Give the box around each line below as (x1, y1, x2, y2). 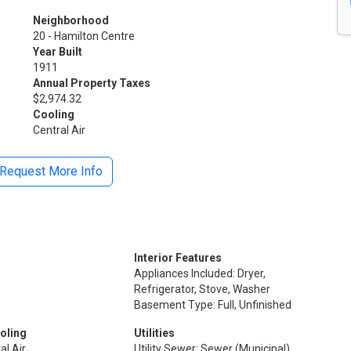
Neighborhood (33, 13, 109, 27)
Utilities (134, 326, 175, 339)
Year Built (33, 45, 82, 58)
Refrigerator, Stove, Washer (134, 282, 271, 295)
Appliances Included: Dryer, (134, 266, 266, 280)
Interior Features (134, 251, 223, 264)
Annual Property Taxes (33, 76, 150, 89)
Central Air (33, 123, 85, 136)
